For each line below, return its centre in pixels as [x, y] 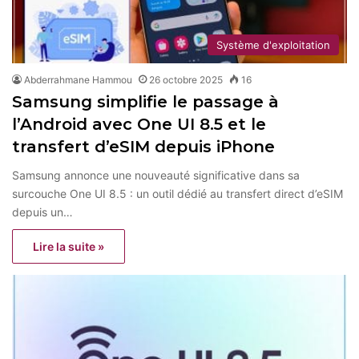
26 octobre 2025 [186, 79]
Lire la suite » [69, 246]
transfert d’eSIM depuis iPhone [143, 146]
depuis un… [42, 212]
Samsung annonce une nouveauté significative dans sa [156, 175]
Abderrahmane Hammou [78, 79]
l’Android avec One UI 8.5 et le [139, 124]
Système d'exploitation [273, 44]
